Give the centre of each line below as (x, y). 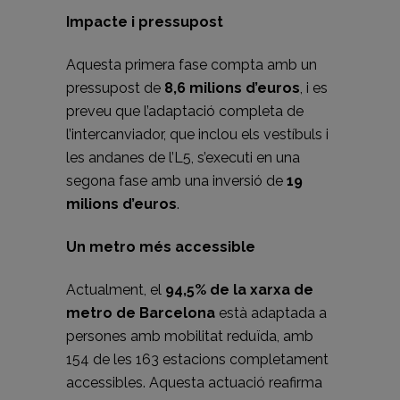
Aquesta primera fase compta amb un (192, 65)
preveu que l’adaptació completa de (185, 112)
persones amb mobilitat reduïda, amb (190, 337)
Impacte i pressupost (145, 22)
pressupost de (115, 88)
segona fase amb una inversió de (176, 181)
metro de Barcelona (141, 313)
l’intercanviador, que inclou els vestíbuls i (197, 135)
